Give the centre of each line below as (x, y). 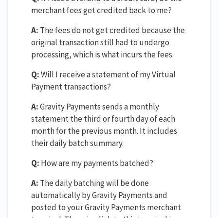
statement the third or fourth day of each (103, 118)
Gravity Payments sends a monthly (99, 106)
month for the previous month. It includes (104, 131)
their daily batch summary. (77, 143)
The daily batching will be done (94, 183)
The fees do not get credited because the (112, 30)
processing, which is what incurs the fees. (102, 54)
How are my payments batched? (96, 163)
